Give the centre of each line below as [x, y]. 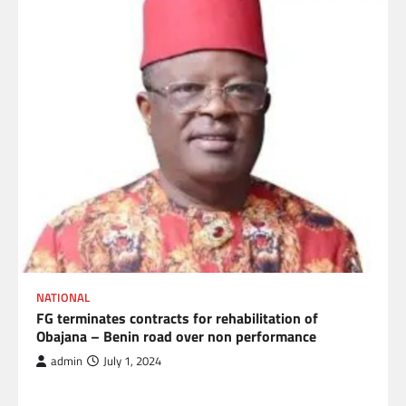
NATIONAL [63, 298]
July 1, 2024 [132, 362]
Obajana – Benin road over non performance [176, 337]
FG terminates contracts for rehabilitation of [177, 319]
